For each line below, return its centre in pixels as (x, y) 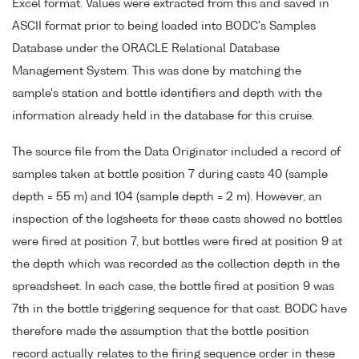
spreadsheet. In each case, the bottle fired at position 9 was (173, 286)
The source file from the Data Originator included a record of (176, 152)
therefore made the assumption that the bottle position (161, 331)
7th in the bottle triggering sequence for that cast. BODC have (179, 309)
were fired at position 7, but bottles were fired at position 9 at (177, 242)
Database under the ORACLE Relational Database (146, 49)
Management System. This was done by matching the (157, 72)
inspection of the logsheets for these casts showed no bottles (177, 219)
